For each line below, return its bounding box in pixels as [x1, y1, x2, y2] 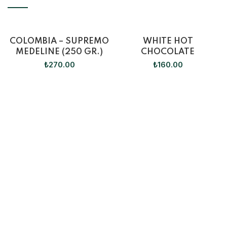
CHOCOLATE [141, 48, 195, 56]
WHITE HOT [142, 37, 193, 46]
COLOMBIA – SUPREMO [10, 37, 109, 46]
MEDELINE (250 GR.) [16, 48, 103, 56]
